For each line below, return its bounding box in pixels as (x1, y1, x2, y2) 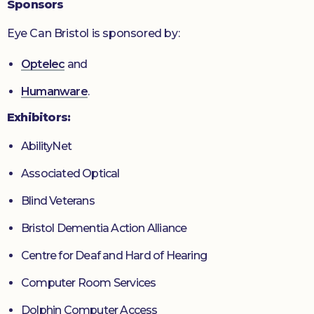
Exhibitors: (7, 110, 71, 125)
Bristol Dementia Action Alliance (21, 221, 187, 235)
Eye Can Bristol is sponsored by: (7, 27, 180, 41)
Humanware (21, 85, 88, 99)
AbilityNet (21, 139, 71, 153)
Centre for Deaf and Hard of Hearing (21, 249, 207, 263)
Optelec (21, 57, 65, 71)
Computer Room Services (21, 276, 156, 290)
